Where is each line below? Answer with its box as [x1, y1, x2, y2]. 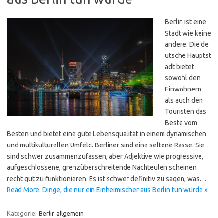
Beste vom [165, 119, 197, 127]
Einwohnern [165, 85, 201, 93]
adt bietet [165, 63, 194, 71]
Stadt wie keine [165, 29, 211, 37]
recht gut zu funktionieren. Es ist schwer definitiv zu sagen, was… [7, 175, 206, 182]
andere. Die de [165, 40, 209, 48]
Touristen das [165, 108, 206, 115]
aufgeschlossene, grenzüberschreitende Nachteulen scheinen [7, 163, 197, 171]
